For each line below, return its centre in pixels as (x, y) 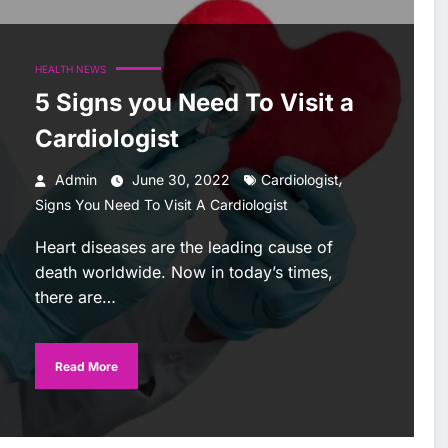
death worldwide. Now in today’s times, (183, 272)
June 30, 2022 (180, 180)
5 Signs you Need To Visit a (194, 103)
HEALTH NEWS (70, 69)
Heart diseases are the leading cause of (183, 247)
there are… (75, 297)
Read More (86, 366)
